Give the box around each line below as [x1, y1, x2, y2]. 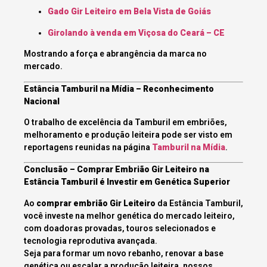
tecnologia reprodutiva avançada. [24, 235, 157, 246]
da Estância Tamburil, [156, 198, 243, 208]
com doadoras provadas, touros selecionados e [24, 223, 216, 233]
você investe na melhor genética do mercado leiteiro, [24, 210, 235, 221]
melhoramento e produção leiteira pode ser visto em [24, 129, 232, 139]
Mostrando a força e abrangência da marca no [24, 49, 207, 59]
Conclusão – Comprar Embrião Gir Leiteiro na [24, 164, 209, 175]
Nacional [24, 96, 60, 106]
